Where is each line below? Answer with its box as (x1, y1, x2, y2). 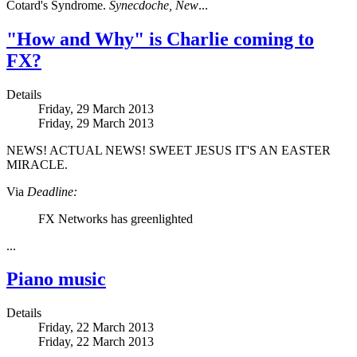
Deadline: (27, 184, 77, 198)
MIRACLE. (6, 157, 68, 171)
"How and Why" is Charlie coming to (6, 28, 314, 49)
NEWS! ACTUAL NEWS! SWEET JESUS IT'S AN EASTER (6, 143, 331, 157)
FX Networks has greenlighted (38, 211, 193, 226)
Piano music (6, 269, 106, 290)
